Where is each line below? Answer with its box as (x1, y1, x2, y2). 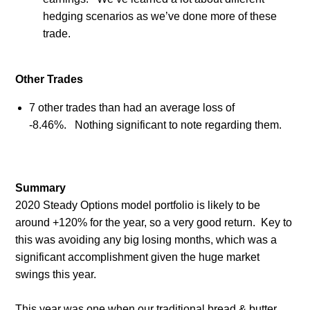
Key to (260, 216, 292, 228)
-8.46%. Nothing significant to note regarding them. (28, 118, 282, 131)
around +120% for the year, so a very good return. (15, 216, 255, 228)
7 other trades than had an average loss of (28, 101, 235, 113)
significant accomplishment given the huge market (15, 250, 259, 263)
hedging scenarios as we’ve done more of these (42, 10, 277, 22)
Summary (15, 181, 66, 194)
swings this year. (15, 268, 96, 280)
